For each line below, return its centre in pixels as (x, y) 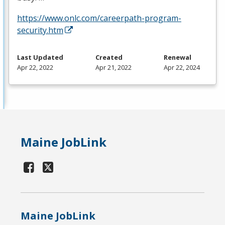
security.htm (40, 30)
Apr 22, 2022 (35, 68)
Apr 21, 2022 (114, 68)
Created (109, 58)
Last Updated (40, 58)
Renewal (178, 58)
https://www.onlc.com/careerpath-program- (99, 18)
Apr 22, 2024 (182, 68)
